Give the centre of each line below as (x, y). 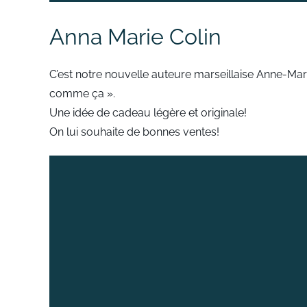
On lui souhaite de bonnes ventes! (134, 132)
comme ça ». (82, 93)
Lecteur (68, 164)
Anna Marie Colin (135, 36)
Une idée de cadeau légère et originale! (148, 112)
